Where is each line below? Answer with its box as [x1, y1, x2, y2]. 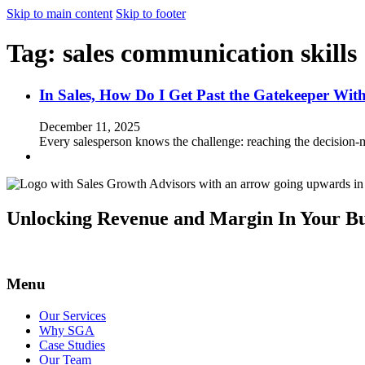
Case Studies [39, 337, 105, 352]
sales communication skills [63, 38, 357, 68]
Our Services [39, 308, 106, 323]
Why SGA [39, 323, 95, 337]
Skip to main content [7, 7, 112, 20]
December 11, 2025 [39, 119, 140, 134]
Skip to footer [116, 7, 186, 20]
